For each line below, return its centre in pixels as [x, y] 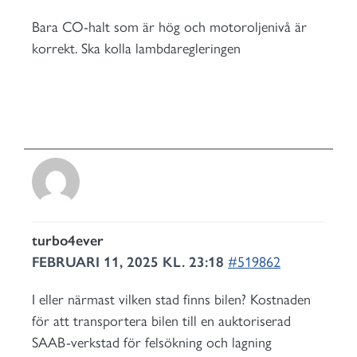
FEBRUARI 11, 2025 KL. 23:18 [130, 262]
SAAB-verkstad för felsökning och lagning [152, 343]
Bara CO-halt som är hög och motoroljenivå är [169, 27]
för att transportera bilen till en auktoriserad [161, 321]
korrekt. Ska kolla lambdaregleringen [136, 49]
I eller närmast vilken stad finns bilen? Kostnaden [171, 300]
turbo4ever [68, 241]
